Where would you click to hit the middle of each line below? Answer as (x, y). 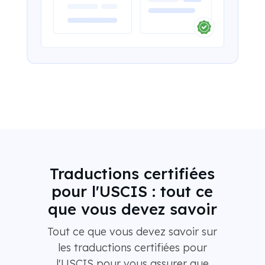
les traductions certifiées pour (132, 248)
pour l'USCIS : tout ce (132, 191)
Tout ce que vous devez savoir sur (132, 232)
